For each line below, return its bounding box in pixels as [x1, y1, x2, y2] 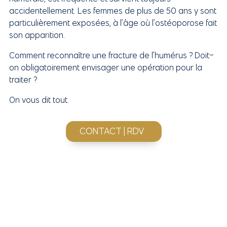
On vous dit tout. [9, 95, 69, 105]
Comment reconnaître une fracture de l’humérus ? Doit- [9, 50, 214, 61]
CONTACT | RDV [79, 125, 144, 137]
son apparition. [9, 30, 65, 41]
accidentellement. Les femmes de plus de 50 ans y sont [9, 6, 216, 16]
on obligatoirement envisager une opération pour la [9, 62, 202, 73]
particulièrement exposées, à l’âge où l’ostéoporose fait [9, 18, 217, 28]
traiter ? [9, 74, 37, 85]
